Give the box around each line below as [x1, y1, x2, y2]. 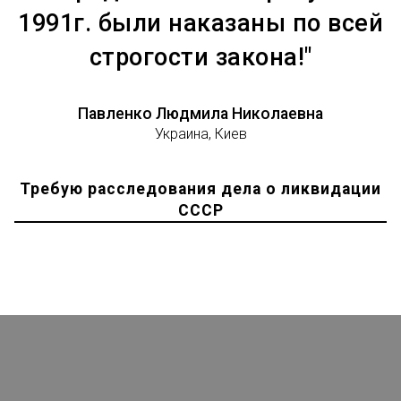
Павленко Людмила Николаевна [78, 104, 323, 123]
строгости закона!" [89, 42, 312, 72]
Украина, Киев [154, 124, 247, 142]
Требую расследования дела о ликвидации [20, 180, 381, 199]
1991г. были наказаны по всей [18, 8, 383, 38]
